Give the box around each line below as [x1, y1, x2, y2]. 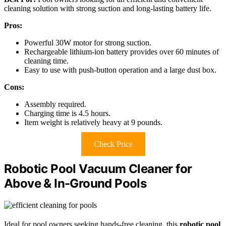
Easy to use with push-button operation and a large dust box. [24, 66, 216, 75]
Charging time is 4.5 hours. [24, 109, 110, 118]
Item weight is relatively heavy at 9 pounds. [24, 118, 162, 127]
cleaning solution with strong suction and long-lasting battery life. [4, 4, 211, 13]
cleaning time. [24, 56, 69, 66]
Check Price [93, 140, 133, 149]
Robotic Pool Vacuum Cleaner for [4, 161, 192, 177]
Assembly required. [24, 100, 86, 109]
